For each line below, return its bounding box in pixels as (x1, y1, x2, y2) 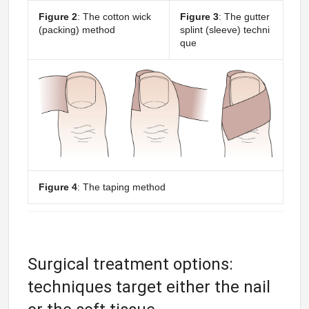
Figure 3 (179, 10, 219, 22)
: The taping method (77, 181, 166, 192)
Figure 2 (38, 10, 77, 22)
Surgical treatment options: (28, 254, 234, 274)
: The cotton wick (77, 10, 151, 22)
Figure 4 (38, 181, 77, 192)
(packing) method (38, 23, 115, 35)
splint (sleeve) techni (179, 23, 270, 35)
